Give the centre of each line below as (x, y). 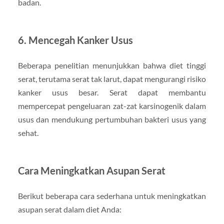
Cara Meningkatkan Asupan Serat (91, 170)
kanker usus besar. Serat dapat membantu (112, 92)
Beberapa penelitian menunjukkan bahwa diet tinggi (112, 65)
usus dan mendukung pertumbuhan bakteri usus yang (112, 119)
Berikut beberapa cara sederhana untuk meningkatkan (112, 195)
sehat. (28, 132)
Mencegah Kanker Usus (80, 40)
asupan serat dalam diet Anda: (69, 209)
